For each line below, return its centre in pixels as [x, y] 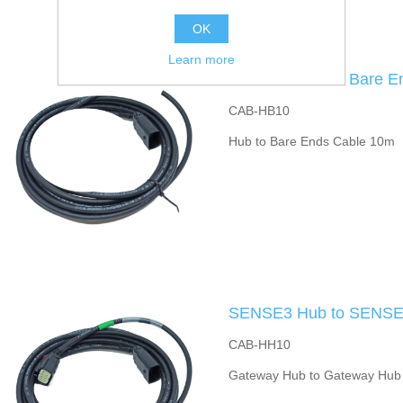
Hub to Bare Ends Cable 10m [311, 141]
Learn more [201, 59]
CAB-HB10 [259, 111]
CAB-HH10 [259, 345]
